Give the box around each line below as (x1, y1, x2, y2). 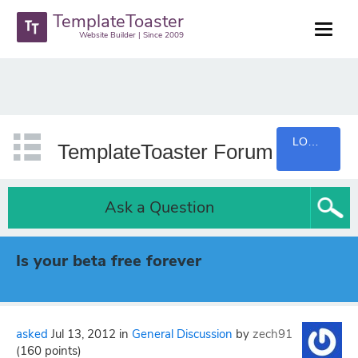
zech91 (253, 326, 292, 342)
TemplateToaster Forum (57, 140, 273, 164)
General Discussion (132, 326, 233, 342)
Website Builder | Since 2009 (79, 30, 185, 41)
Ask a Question (104, 197, 214, 218)
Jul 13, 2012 (51, 326, 116, 342)
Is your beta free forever (16, 250, 201, 272)
